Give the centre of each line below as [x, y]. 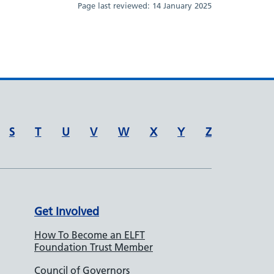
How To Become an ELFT [90, 235]
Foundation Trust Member [94, 247]
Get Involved [67, 211]
